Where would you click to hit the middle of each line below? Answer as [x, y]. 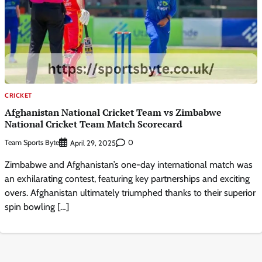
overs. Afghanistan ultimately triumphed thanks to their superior [130, 192]
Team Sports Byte [32, 143]
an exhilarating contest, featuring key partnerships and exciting [127, 178]
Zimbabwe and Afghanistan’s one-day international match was [129, 164]
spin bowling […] [37, 206]
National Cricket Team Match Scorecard [94, 124]
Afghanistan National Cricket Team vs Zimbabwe [113, 112]
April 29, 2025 [93, 143]
